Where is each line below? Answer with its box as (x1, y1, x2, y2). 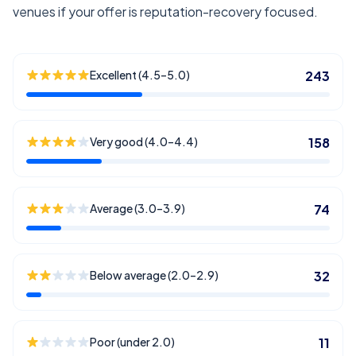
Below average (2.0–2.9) (90, 268, 219, 282)
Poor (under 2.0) (90, 335, 175, 349)
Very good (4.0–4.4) (90, 134, 198, 149)
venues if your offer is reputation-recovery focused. (13, 3, 318, 20)
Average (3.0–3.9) (90, 201, 185, 215)
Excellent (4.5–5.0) (90, 68, 190, 82)
